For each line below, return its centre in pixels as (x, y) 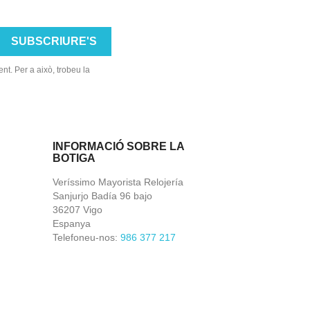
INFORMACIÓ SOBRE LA (118, 146)
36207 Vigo (77, 210)
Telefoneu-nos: (86, 237)
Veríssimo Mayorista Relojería (118, 182)
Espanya (72, 224)
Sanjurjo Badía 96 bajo (102, 196)
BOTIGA (74, 158)
